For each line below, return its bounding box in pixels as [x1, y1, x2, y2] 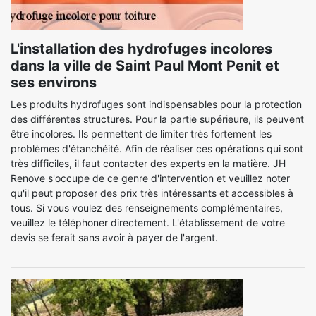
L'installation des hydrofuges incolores [11, 40, 272, 57]
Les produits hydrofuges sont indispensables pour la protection [11, 98, 302, 110]
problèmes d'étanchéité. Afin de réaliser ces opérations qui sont [11, 142, 303, 154]
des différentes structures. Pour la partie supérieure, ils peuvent [11, 113, 304, 125]
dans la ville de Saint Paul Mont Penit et [11, 57, 279, 74]
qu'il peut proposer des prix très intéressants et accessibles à [11, 187, 293, 199]
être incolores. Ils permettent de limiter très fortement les [11, 128, 272, 140]
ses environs [11, 74, 97, 91]
